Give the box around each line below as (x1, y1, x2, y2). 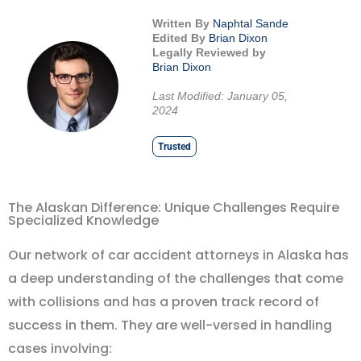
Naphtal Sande (213, 17, 289, 30)
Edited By (152, 31, 206, 44)
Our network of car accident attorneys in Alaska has (8, 246, 349, 264)
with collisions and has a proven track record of (8, 293, 319, 311)
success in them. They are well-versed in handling (8, 316, 332, 334)
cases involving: (8, 339, 112, 358)
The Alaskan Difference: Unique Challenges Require (8, 198, 339, 217)
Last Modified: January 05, (152, 89, 288, 102)
